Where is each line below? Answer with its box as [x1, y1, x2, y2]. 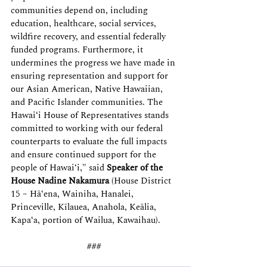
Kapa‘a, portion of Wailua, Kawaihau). [11, 213, 165, 227]
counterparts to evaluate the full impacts [11, 135, 169, 148]
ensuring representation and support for [11, 69, 170, 83]
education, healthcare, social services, [11, 17, 159, 30]
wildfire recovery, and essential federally [11, 30, 168, 44]
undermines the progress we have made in [11, 56, 178, 70]
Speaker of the [107, 161, 165, 175]
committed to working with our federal [11, 122, 165, 135]
